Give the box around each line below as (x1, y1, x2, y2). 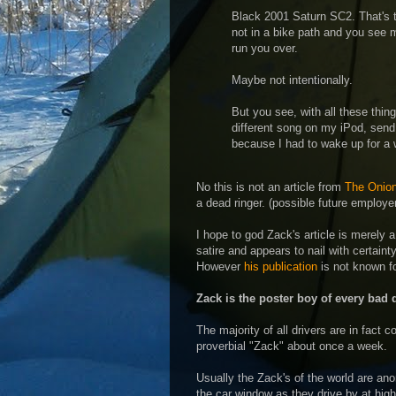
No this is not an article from (196, 180, 345, 194)
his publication (244, 260, 317, 273)
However (196, 260, 244, 273)
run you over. (232, 42, 298, 55)
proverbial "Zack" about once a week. (196, 339, 387, 353)
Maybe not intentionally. (232, 73, 353, 87)
